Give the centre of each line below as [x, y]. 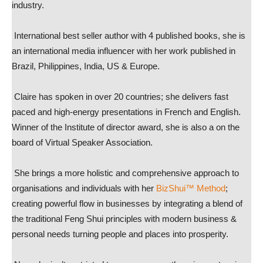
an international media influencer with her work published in [124, 51]
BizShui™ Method [191, 188]
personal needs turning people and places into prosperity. [120, 234]
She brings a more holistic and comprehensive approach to [125, 173]
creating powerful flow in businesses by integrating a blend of [127, 203]
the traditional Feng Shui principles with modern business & [124, 219]
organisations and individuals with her [84, 188]
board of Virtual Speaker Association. [82, 142]
